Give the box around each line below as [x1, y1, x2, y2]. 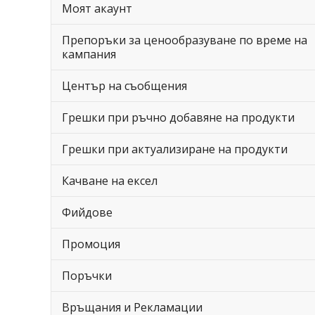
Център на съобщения [62, 78, 187, 94]
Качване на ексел [62, 173, 157, 188]
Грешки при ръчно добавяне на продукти [62, 110, 295, 125]
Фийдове [62, 205, 112, 220]
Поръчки [62, 268, 112, 283]
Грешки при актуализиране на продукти [62, 141, 288, 157]
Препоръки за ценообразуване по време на [62, 32, 307, 48]
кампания [62, 46, 116, 62]
